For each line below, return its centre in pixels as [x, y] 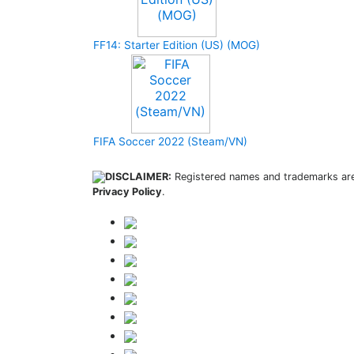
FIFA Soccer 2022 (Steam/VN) [170, 141]
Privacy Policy [127, 192]
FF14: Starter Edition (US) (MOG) [177, 45]
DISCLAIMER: [138, 177]
